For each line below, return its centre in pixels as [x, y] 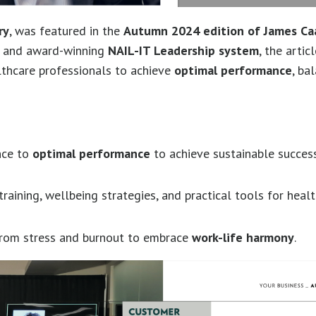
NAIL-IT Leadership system [183, 50]
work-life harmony [243, 238]
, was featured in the [66, 30]
